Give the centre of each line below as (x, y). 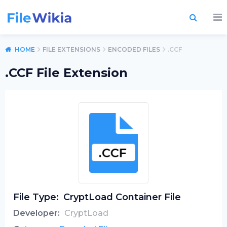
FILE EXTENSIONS (71, 49)
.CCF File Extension (66, 73)
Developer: (36, 213)
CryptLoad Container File (122, 197)
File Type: (36, 197)
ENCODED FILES (134, 49)
